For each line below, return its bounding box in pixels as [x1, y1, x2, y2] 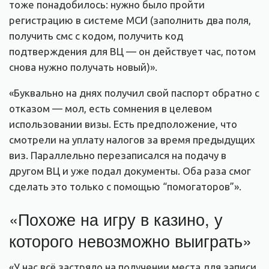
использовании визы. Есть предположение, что [9, 118, 237, 130]
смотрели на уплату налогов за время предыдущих [9, 133, 255, 145]
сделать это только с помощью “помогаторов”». [9, 180, 241, 192]
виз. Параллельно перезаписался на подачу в [9, 149, 226, 161]
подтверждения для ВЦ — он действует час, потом [9, 45, 256, 57]
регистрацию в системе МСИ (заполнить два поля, [9, 14, 251, 26]
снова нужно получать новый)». [9, 61, 157, 73]
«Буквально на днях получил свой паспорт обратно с [9, 86, 259, 98]
